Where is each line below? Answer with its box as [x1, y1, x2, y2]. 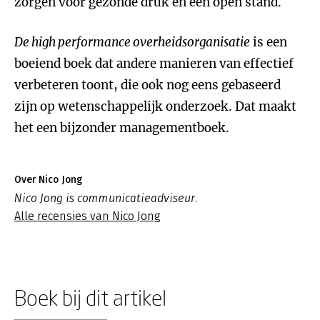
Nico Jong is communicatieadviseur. [14, 191, 197, 205]
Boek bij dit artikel [14, 285, 166, 310]
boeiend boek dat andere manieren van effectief [14, 56, 294, 71]
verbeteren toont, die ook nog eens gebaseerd [14, 77, 281, 93]
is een [250, 34, 287, 50]
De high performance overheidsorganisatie [14, 34, 250, 50]
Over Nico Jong [14, 174, 82, 186]
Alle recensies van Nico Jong [14, 209, 161, 223]
